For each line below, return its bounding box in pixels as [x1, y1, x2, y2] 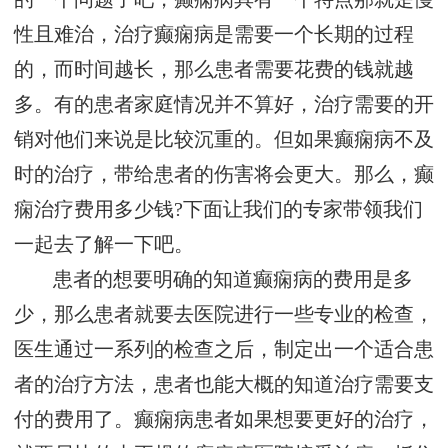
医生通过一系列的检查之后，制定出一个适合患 [14, 339, 434, 361]
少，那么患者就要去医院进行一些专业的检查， [14, 304, 434, 326]
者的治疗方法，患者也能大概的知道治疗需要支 [14, 374, 434, 396]
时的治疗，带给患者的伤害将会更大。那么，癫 [14, 164, 434, 186]
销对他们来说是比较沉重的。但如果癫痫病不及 [14, 129, 434, 151]
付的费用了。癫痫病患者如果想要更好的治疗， [14, 409, 434, 431]
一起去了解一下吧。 [14, 234, 194, 256]
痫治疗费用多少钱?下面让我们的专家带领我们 [14, 199, 423, 221]
